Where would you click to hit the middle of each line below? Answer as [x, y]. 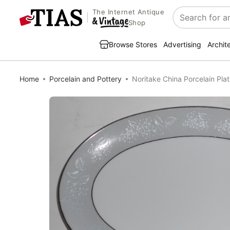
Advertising [182, 44]
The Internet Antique [128, 12]
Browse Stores [133, 44]
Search [187, 23]
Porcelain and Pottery [85, 79]
